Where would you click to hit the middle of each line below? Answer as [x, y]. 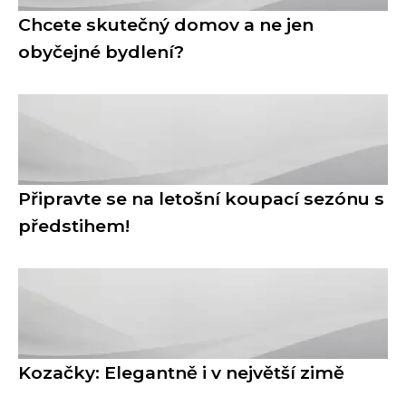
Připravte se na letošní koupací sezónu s [201, 199]
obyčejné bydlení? [101, 52]
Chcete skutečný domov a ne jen [166, 25]
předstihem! [74, 226]
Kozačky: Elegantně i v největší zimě [181, 373]
